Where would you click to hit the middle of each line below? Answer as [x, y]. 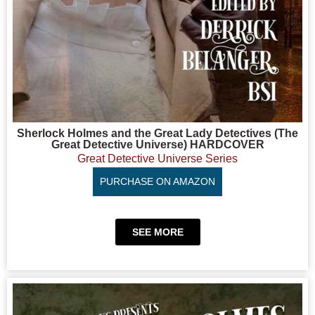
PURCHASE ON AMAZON [157, 181]
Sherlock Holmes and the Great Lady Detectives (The [157, 133]
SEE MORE [157, 232]
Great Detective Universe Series [157, 158]
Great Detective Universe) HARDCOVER [157, 144]
